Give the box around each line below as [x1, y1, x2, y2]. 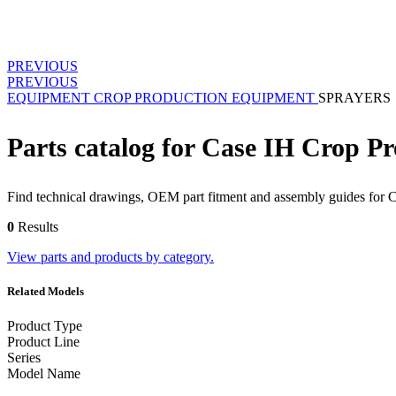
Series [7, 349, 41, 365]
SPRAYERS [318, 89, 391, 105]
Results [14, 218, 58, 234]
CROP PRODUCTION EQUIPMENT [94, 89, 315, 105]
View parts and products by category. [7, 248, 214, 264]
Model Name [7, 365, 80, 381]
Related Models [7, 284, 84, 298]
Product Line [7, 333, 80, 349]
